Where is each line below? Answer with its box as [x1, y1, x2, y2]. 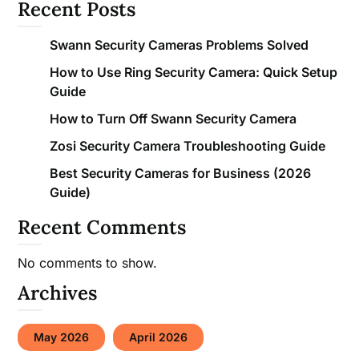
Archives [18, 280, 98, 306]
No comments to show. [18, 255, 158, 272]
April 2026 [129, 330, 188, 345]
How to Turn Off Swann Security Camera [50, 111, 297, 127]
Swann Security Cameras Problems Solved [50, 37, 309, 54]
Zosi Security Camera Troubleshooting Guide [50, 138, 326, 155]
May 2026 [34, 330, 90, 345]
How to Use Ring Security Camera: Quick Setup [50, 64, 338, 81]
